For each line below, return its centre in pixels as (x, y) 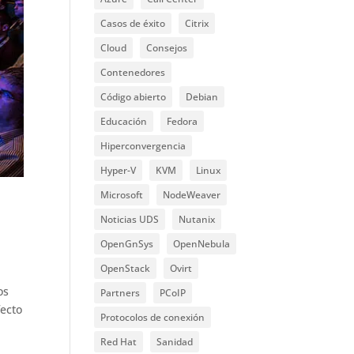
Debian (202, 97)
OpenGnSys (127, 244)
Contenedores (133, 73)
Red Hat (119, 342)
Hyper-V (119, 171)
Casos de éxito (133, 24)
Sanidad (175, 342)
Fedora (183, 122)
